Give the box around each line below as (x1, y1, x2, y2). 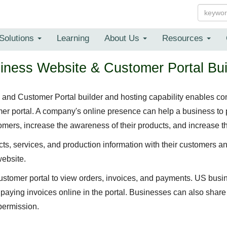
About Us (104, 33, 142, 43)
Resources (162, 33, 206, 43)
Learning (57, 33, 89, 43)
